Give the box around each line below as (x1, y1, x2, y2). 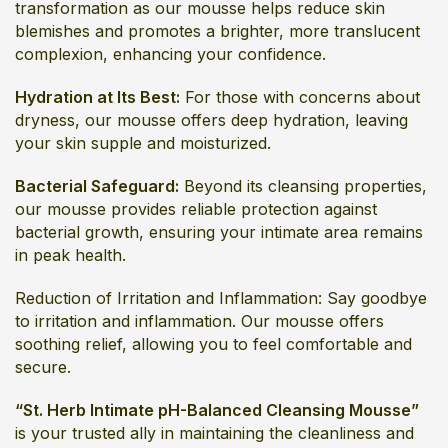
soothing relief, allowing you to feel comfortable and (15, 334, 412, 354)
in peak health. (15, 245, 126, 265)
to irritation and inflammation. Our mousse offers (15, 311, 384, 331)
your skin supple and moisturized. (15, 133, 271, 153)
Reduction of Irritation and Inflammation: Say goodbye (15, 288, 427, 308)
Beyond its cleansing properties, (179, 176, 427, 196)
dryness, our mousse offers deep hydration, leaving (15, 110, 408, 130)
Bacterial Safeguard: (15, 176, 179, 196)
